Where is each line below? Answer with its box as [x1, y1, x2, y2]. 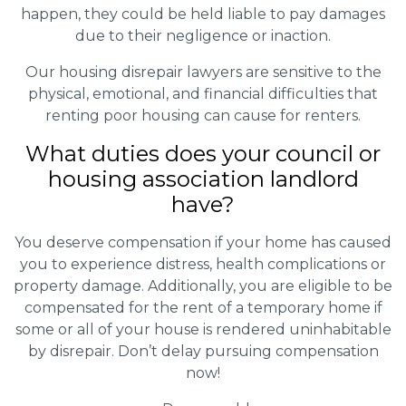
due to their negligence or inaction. [75, 27, 331, 45]
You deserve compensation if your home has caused [14, 234, 391, 252]
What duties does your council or [25, 140, 381, 168]
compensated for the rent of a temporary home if [24, 299, 382, 317]
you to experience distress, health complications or [20, 256, 386, 274]
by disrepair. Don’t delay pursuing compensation [27, 343, 379, 361]
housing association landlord [47, 166, 359, 193]
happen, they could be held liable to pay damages [21, 5, 385, 24]
